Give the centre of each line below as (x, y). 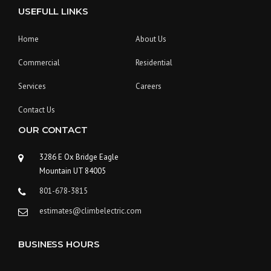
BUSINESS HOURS (59, 244)
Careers (149, 86)
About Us (151, 39)
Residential (154, 62)
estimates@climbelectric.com (90, 211)
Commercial (39, 62)
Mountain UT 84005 (73, 171)
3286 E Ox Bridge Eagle (79, 157)
